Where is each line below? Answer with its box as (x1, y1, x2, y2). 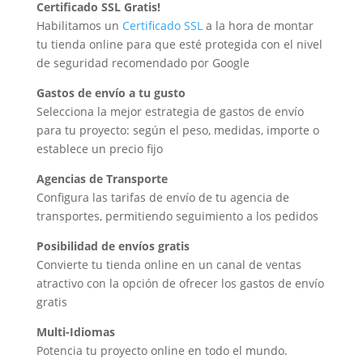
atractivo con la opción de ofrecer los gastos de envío (36, 275, 324, 292)
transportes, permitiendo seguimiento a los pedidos (36, 208, 318, 224)
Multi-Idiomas (36, 324, 115, 340)
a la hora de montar (202, 18, 314, 34)
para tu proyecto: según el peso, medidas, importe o (36, 122, 319, 139)
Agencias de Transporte (36, 171, 168, 187)
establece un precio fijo (36, 141, 163, 157)
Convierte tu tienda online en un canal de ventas (36, 257, 301, 273)
